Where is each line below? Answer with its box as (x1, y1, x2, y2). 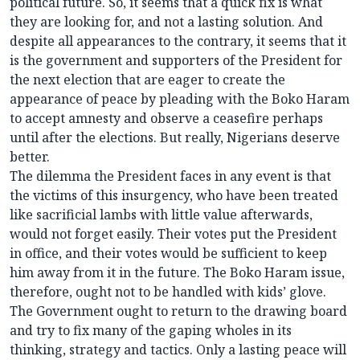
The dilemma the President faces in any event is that (10, 167, 331, 186)
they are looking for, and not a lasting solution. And (10, 13, 323, 31)
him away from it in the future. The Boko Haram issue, (10, 264, 345, 282)
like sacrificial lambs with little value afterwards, (10, 206, 313, 224)
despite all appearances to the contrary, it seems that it (10, 32, 346, 51)
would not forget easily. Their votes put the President (10, 225, 337, 243)
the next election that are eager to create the (10, 71, 285, 89)
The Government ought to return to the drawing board (10, 302, 347, 321)
